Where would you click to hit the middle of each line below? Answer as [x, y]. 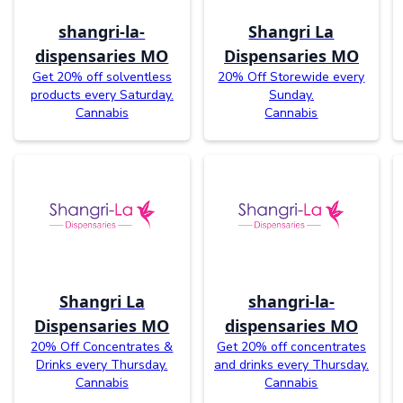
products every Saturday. [102, 94]
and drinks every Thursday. [291, 364]
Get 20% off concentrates [291, 346]
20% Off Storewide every [291, 76]
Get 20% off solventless [102, 76]
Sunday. [291, 94]
